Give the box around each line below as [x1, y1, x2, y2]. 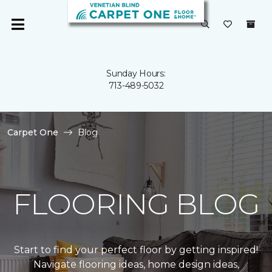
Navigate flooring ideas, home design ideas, [33, 259, 239, 270]
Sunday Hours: [106, 68, 166, 79]
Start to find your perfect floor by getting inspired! [14, 244, 258, 256]
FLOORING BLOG [12, 186, 260, 222]
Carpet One [7, 127, 58, 138]
